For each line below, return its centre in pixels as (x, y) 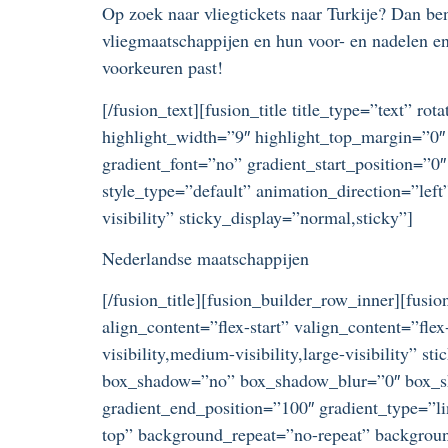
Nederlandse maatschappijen (205, 257)
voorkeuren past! (162, 67)
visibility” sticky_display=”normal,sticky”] (257, 216)
